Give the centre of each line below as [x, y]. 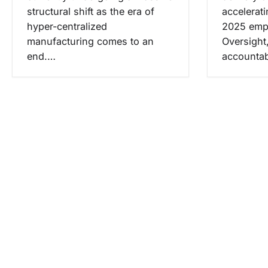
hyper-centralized [67, 27]
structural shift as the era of [91, 12]
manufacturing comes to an [90, 42]
